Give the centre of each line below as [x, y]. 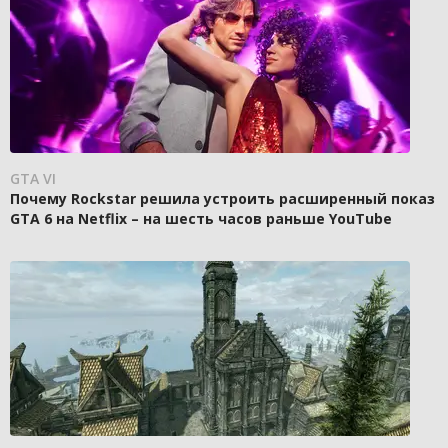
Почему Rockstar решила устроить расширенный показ [222, 198]
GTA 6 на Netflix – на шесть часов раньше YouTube [201, 218]
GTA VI [33, 178]
